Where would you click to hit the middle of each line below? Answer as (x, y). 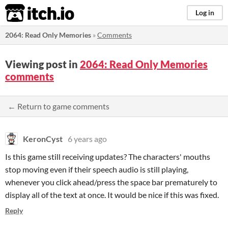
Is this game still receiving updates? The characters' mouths (108, 156)
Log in (205, 12)
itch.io (27, 13)
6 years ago (87, 139)
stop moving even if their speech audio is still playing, (97, 169)
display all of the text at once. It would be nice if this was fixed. (112, 195)
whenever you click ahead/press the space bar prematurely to (111, 182)
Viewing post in (42, 64)
